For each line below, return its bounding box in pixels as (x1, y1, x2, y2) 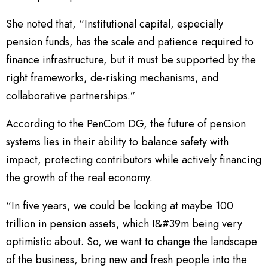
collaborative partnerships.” (6, 88, 136, 104)
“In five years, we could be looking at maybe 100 (6, 198, 233, 214)
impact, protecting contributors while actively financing (6, 152, 261, 168)
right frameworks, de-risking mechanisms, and (6, 70, 218, 86)
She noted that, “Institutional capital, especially (6, 16, 223, 32)
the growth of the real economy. (6, 170, 156, 186)
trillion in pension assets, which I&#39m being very (6, 216, 242, 232)
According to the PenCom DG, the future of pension (6, 116, 246, 132)
